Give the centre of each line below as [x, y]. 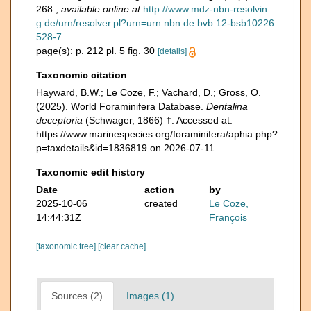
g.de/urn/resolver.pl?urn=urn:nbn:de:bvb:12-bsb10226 [155, 23]
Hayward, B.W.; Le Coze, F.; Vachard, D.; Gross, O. [149, 92]
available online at [101, 9]
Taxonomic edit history [91, 172]
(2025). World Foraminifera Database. [121, 106]
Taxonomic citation [82, 75]
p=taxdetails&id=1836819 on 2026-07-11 [125, 148]
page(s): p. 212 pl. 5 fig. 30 [97, 51]
